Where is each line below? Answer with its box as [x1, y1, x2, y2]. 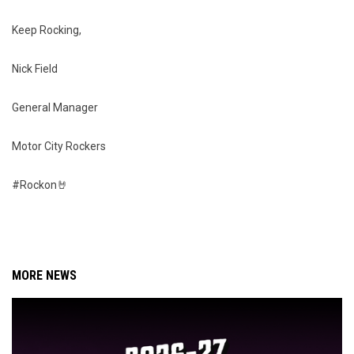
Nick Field [12, 62, 58, 75]
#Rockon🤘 [12, 179, 68, 191]
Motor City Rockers [12, 140, 106, 153]
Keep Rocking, [12, 24, 81, 36]
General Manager [12, 101, 98, 114]
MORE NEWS [12, 268, 77, 283]
